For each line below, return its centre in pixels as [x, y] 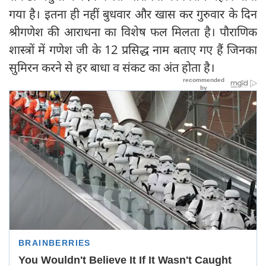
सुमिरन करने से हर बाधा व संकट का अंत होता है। [113, 68]
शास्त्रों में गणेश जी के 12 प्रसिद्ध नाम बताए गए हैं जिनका [133, 50]
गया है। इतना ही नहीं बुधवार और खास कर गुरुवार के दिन [133, 14]
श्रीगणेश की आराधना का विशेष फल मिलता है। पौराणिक [133, 32]
